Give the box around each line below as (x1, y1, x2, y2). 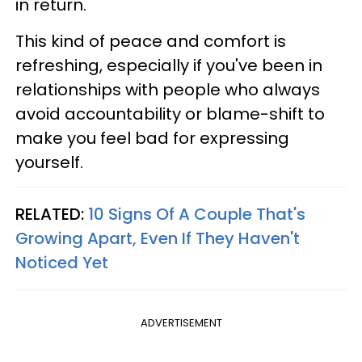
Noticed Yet (15, 250, 108, 274)
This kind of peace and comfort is (15, 29, 286, 53)
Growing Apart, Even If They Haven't (15, 226, 300, 250)
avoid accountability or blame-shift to (15, 102, 325, 125)
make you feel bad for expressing (15, 126, 289, 149)
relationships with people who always (15, 78, 320, 101)
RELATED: (15, 202, 88, 225)
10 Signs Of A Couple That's (88, 202, 305, 225)
